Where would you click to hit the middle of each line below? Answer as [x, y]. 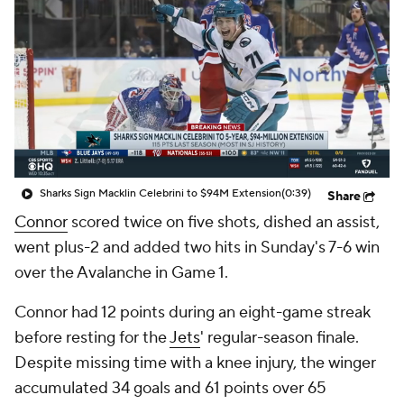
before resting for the [92, 338]
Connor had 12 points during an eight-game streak [193, 312]
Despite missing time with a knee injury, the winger [195, 363]
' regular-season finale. [280, 338]
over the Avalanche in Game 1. [121, 273]
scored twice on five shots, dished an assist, [224, 222]
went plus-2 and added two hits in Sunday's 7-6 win [197, 248]
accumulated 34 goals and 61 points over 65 [170, 388]
